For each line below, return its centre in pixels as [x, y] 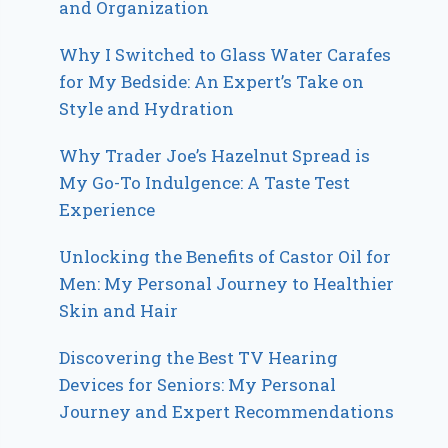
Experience [107, 210]
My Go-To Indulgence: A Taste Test [205, 183]
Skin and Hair [119, 311]
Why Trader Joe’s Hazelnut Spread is [215, 156]
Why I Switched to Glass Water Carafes [225, 55]
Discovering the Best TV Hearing [199, 358]
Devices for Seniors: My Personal [198, 385]
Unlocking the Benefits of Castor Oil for [225, 257]
